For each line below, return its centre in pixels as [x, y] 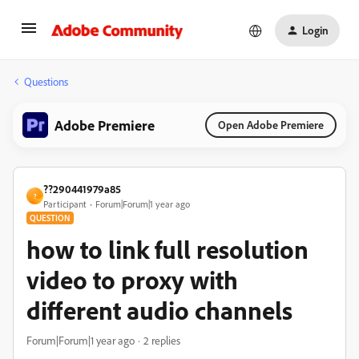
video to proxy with [132, 280]
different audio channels [159, 310]
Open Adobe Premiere [271, 125]
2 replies [162, 340]
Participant [65, 204]
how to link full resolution [167, 249]
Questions [46, 81]
